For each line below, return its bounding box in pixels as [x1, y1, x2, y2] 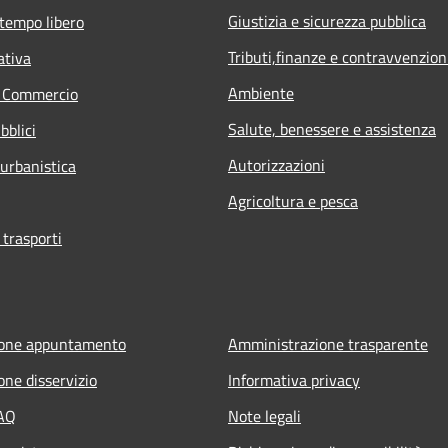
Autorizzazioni [228, 152, 325, 177]
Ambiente [228, 80, 294, 105]
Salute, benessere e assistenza [228, 116, 436, 141]
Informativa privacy [228, 367, 360, 392]
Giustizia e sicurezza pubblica [228, 8, 426, 33]
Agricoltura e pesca [228, 188, 358, 213]
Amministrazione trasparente [228, 331, 428, 356]
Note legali [228, 403, 301, 428]
